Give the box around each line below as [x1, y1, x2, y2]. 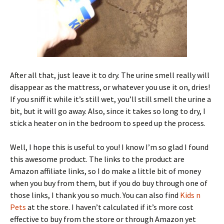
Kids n [180, 189, 200, 200]
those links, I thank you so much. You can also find [10, 189, 180, 200]
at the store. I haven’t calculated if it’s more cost [26, 201, 193, 212]
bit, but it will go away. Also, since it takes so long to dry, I [10, 105, 205, 116]
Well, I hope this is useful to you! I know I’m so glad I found [10, 141, 208, 152]
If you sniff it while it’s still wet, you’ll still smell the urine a [10, 93, 211, 104]
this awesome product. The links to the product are [10, 153, 184, 164]
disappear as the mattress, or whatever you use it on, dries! [10, 81, 210, 92]
